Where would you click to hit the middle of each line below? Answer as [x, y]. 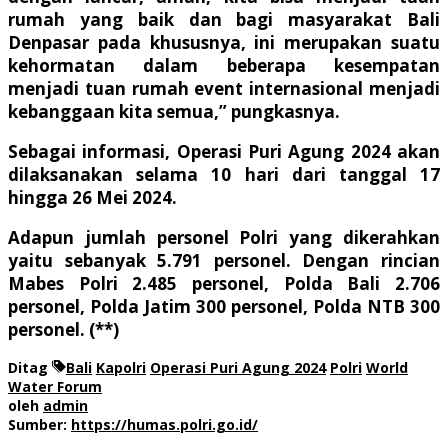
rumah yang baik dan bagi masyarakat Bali [224, 20]
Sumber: [39, 425]
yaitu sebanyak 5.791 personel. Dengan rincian [224, 261]
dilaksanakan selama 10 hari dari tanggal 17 [224, 175]
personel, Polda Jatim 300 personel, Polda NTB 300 [224, 307]
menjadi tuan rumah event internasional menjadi [224, 89]
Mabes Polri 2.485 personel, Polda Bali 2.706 [224, 284]
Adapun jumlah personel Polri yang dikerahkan [224, 238]
